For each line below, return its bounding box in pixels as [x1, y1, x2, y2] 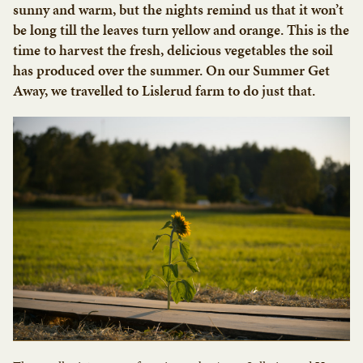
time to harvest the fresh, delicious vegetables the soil [13, 39, 333, 60]
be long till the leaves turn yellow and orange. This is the [13, 19, 349, 40]
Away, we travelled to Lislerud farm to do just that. [13, 79, 315, 100]
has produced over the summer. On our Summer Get [13, 59, 330, 80]
